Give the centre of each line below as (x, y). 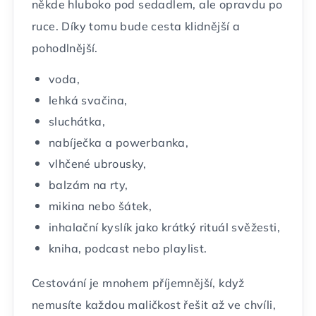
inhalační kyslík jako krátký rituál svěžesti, (164, 227)
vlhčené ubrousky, (98, 164)
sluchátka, (77, 121)
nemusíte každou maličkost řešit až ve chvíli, (154, 305)
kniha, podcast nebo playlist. (128, 248)
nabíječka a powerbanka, (119, 142)
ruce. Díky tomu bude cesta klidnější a (136, 26)
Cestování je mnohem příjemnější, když (138, 283)
